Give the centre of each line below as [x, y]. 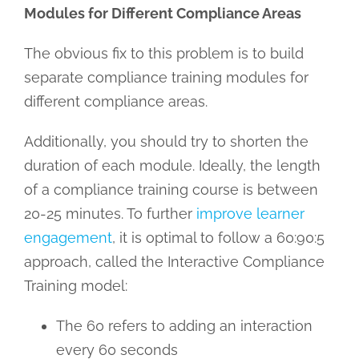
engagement [68, 238]
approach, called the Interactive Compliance [174, 262]
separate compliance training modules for [166, 78]
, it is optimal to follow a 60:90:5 [218, 238]
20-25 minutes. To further [110, 214]
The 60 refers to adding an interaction [184, 326]
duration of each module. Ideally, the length [172, 166]
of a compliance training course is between [171, 190]
